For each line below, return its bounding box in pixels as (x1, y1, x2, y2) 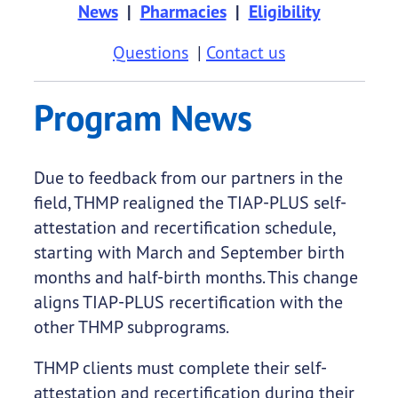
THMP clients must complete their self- (33, 356, 327, 379)
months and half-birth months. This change (33, 266, 358, 289)
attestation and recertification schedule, (33, 216, 335, 239)
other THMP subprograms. (33, 315, 229, 338)
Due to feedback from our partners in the (33, 166, 343, 189)
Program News (33, 94, 252, 141)
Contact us (206, 41, 285, 64)
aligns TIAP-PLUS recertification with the (33, 291, 343, 314)
